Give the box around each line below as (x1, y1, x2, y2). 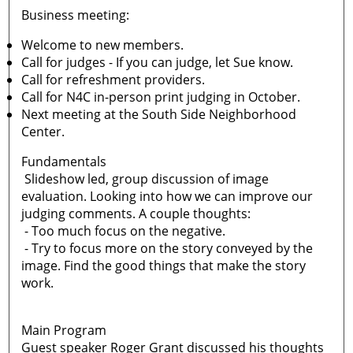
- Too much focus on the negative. (21, 222, 226, 240)
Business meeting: (21, 6, 130, 24)
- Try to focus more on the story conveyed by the (21, 240, 314, 257)
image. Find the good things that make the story (21, 257, 307, 274)
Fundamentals (21, 153, 107, 170)
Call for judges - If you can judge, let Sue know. (21, 54, 294, 71)
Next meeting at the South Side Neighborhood (21, 106, 297, 123)
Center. (21, 123, 65, 140)
